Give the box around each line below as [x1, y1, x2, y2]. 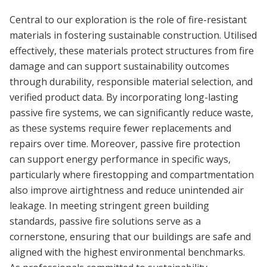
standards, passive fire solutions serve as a [10, 214, 201, 228]
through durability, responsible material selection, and [10, 74, 253, 88]
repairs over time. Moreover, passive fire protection [10, 136, 240, 150]
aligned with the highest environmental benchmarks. [10, 245, 245, 259]
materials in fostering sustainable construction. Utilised [10, 28, 257, 42]
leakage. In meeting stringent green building [10, 198, 209, 212]
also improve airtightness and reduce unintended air [10, 183, 244, 197]
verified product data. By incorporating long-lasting [10, 90, 238, 104]
